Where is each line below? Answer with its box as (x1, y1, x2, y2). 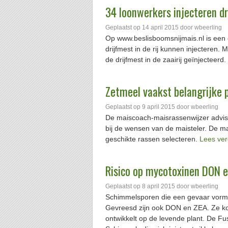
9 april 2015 (142, 103, 175, 110)
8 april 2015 (142, 183, 175, 190)
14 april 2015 (142, 24, 179, 31)
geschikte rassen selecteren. (105, 135, 199, 143)
